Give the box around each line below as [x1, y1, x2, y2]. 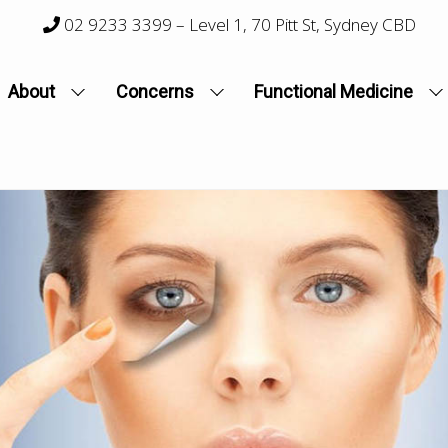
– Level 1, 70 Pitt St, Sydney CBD [172, 13, 417, 36]
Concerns [115, 80, 194, 102]
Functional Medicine [254, 80, 414, 102]
